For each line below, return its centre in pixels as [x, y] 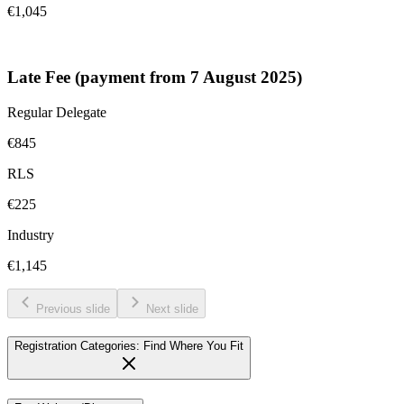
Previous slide [73, 308]
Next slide [172, 308]
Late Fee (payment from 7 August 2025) [155, 77]
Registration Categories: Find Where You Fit [129, 346]
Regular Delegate [57, 112]
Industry [31, 234]
